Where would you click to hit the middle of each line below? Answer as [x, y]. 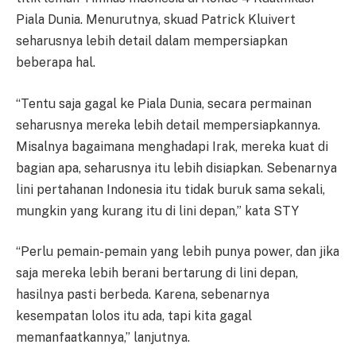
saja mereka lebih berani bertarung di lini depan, [157, 273]
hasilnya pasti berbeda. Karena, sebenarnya [143, 295]
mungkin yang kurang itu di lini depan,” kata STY [157, 211]
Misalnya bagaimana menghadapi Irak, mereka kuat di [172, 146]
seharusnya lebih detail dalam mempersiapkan [152, 41]
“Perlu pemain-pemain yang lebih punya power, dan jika [178, 252]
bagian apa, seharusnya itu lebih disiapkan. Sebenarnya [176, 168]
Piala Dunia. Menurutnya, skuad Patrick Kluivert [156, 20]
